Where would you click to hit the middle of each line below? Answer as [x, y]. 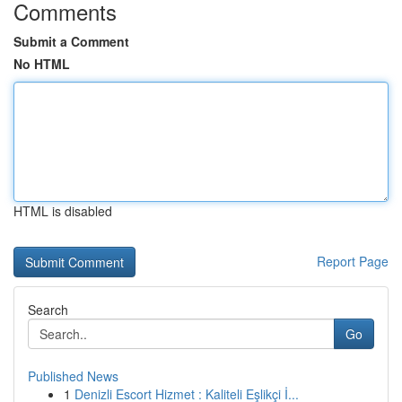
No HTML [42, 64]
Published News [73, 376]
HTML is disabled [63, 211]
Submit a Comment [71, 41]
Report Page [353, 261]
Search [48, 310]
